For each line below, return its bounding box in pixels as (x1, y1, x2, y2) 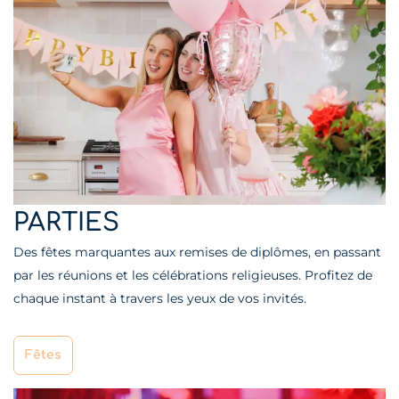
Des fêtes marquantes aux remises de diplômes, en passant (13, 243, 381, 260)
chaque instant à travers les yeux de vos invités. (13, 289, 306, 306)
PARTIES (13, 208, 119, 237)
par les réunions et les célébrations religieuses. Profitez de (13, 266, 372, 283)
